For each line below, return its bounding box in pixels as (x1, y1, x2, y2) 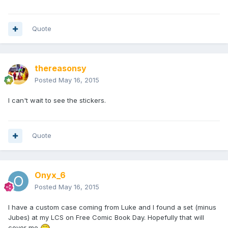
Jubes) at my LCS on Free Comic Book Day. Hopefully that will (8, 213, 204, 222)
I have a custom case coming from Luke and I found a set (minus (8, 203, 216, 212)
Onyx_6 (35, 170, 66, 181)
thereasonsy (35, 63, 87, 74)
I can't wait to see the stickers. (8, 96, 106, 105)
